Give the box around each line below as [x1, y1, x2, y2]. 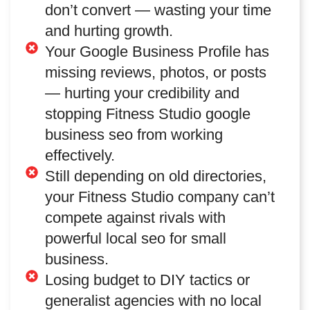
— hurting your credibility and [44, 84, 239, 102]
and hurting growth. [44, 21, 173, 39]
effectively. [44, 146, 115, 164]
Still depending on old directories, [44, 167, 266, 185]
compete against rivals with [44, 208, 226, 226]
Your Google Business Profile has [44, 42, 269, 60]
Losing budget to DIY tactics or [44, 271, 250, 289]
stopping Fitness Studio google [44, 104, 250, 122]
